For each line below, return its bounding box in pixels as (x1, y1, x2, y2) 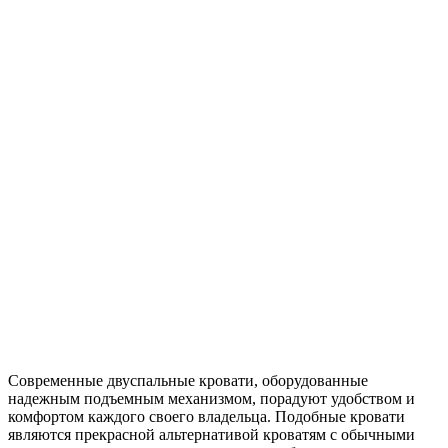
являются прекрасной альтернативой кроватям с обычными (8, 425, 415, 443)
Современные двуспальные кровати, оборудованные (8, 371, 368, 389)
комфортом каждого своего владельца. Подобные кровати (8, 407, 405, 425)
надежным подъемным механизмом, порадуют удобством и (8, 389, 415, 407)
